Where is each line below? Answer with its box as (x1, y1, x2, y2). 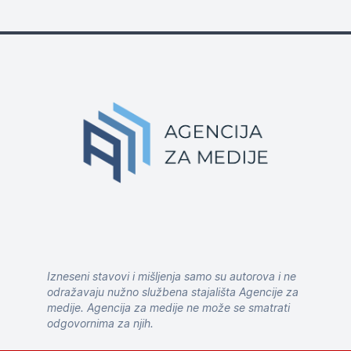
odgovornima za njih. (47, 317, 154, 330)
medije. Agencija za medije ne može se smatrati (47, 301, 290, 314)
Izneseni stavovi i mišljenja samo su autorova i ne (47, 270, 296, 283)
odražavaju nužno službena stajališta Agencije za (47, 285, 299, 299)
